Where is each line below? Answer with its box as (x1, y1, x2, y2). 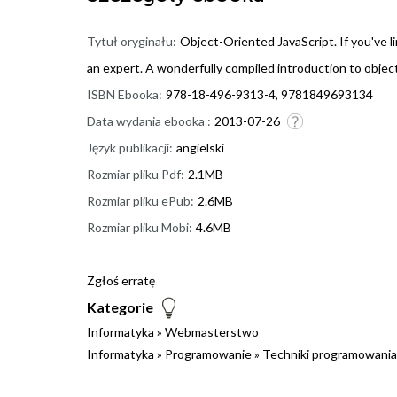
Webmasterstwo (165, 324, 259, 340)
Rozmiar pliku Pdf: (87, 167, 184, 183)
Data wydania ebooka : (87, 113, 211, 129)
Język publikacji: (87, 140, 173, 156)
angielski (176, 140, 224, 156)
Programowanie (165, 346, 252, 362)
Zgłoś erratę (87, 273, 155, 289)
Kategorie (87, 299, 153, 316)
